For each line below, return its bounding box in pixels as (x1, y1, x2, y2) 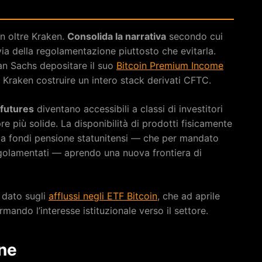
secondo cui (166, 30, 223, 42)
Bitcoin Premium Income (116, 59, 223, 71)
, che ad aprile (157, 189, 220, 202)
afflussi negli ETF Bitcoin (49, 189, 157, 202)
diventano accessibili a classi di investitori (34, 102, 223, 115)
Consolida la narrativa (67, 30, 166, 42)
